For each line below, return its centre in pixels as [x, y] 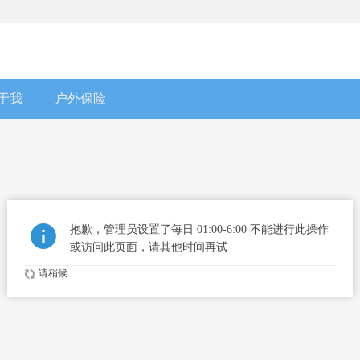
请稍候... [55, 273]
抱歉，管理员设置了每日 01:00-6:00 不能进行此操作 [199, 229]
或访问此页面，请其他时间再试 [149, 247]
